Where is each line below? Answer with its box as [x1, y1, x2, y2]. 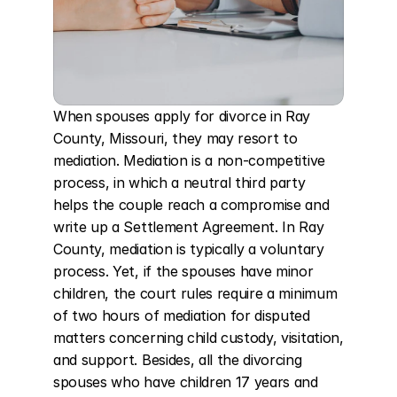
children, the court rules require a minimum [53, 284, 338, 302]
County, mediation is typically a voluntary [53, 240, 324, 258]
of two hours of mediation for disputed [53, 307, 310, 324]
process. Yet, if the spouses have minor [53, 262, 314, 280]
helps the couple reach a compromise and [53, 196, 330, 214]
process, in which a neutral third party [53, 174, 306, 191]
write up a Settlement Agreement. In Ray [53, 218, 324, 236]
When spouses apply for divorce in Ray [53, 107, 311, 125]
